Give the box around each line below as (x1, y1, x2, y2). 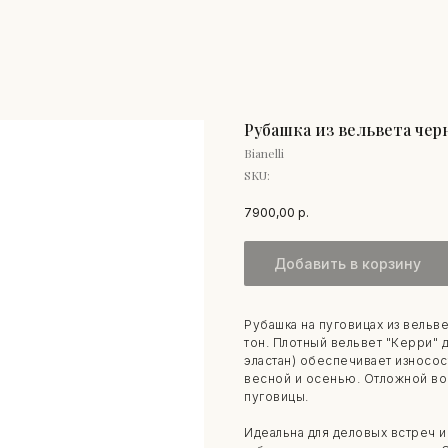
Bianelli (244, 145, 284, 161)
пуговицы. (244, 388, 309, 404)
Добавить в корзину (274, 254, 421, 272)
